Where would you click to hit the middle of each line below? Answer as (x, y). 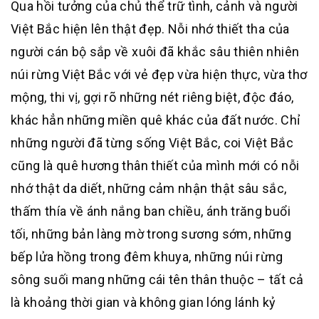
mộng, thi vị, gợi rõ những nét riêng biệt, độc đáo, (152, 97)
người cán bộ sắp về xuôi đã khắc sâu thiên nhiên (155, 52)
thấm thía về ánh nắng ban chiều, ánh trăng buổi (151, 211)
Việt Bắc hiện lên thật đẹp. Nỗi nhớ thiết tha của (150, 29)
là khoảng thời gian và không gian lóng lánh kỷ (143, 302)
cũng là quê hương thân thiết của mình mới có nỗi (155, 166)
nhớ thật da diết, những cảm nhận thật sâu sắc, (149, 188)
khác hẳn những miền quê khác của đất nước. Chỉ (156, 120)
